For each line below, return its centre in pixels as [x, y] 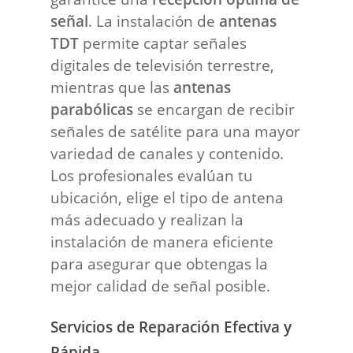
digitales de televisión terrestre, [163, 65]
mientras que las [112, 87]
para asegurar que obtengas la [160, 263]
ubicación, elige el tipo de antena [167, 197]
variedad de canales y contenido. [167, 153]
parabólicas [92, 109]
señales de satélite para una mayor [176, 131]
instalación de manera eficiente [162, 241]
